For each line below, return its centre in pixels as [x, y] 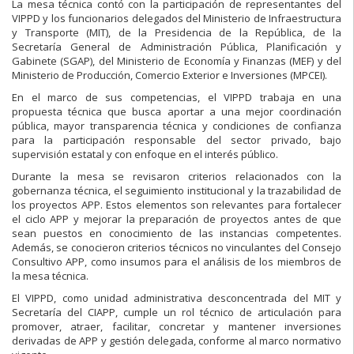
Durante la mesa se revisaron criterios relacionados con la [177, 176]
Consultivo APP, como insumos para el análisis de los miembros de [177, 261]
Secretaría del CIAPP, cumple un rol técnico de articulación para [177, 312]
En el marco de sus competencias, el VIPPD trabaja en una [177, 97]
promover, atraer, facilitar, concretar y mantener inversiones [177, 326]
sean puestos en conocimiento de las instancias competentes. [177, 233]
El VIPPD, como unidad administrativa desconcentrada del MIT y [177, 298]
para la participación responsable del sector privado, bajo [177, 139]
